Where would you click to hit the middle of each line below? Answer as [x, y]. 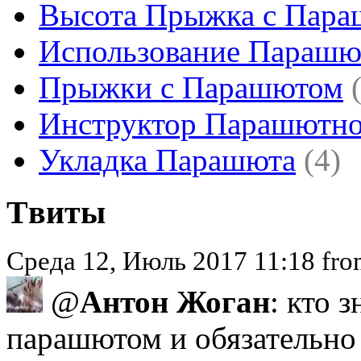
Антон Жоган [175, 301]
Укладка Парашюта [167, 160]
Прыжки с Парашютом [191, 88]
